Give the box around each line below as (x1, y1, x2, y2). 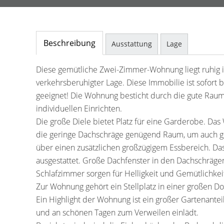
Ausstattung (111, 39, 152, 48)
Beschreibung (43, 37, 95, 48)
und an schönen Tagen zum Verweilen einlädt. (36, 207, 198, 218)
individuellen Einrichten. (36, 103, 122, 114)
